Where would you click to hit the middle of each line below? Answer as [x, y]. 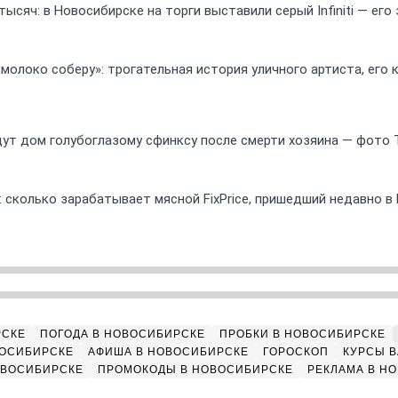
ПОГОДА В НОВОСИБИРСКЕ [123, 334]
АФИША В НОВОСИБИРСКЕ [168, 352]
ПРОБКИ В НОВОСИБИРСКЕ [302, 334]
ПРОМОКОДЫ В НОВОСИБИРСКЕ [195, 370]
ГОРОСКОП [296, 352]
